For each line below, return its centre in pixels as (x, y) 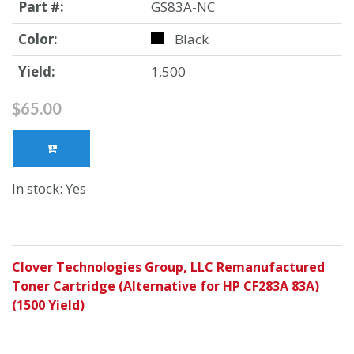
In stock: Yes (49, 189)
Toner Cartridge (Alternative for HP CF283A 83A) (166, 286)
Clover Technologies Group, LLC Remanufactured (168, 267)
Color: (38, 40)
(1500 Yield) (48, 305)
